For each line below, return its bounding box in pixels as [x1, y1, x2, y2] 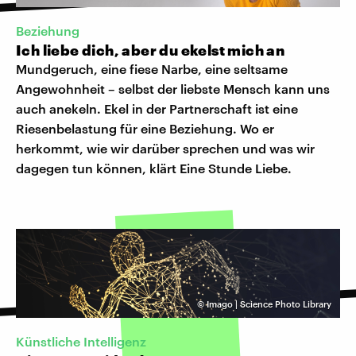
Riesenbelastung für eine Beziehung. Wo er [16, 121, 274, 137]
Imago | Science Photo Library [207, 299, 331, 310]
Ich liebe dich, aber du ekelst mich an [16, 41, 285, 60]
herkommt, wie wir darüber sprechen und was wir [16, 141, 315, 157]
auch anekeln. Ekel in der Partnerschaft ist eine [16, 101, 298, 117]
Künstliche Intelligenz [16, 334, 146, 350]
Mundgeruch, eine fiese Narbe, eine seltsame [16, 61, 288, 77]
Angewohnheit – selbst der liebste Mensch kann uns [16, 81, 330, 97]
